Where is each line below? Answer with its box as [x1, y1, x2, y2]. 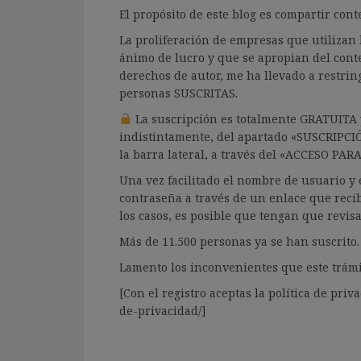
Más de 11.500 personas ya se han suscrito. [119, 233, 359, 249]
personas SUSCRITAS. [119, 85, 238, 101]
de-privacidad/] [119, 302, 206, 318]
